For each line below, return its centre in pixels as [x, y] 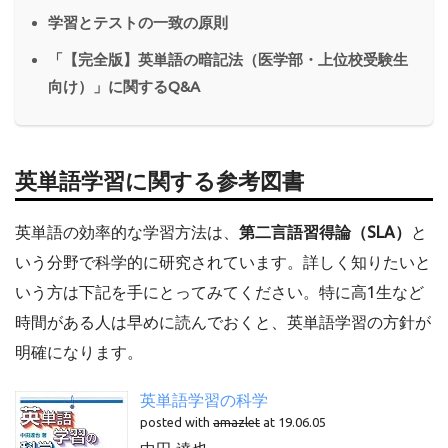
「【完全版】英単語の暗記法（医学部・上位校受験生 [228, 59]
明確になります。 [79, 351]
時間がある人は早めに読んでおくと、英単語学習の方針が [223, 321]
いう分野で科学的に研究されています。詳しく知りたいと [223, 261]
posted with [176, 421]
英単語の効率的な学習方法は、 [127, 231]
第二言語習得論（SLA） [325, 231]
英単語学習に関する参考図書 [159, 180]
